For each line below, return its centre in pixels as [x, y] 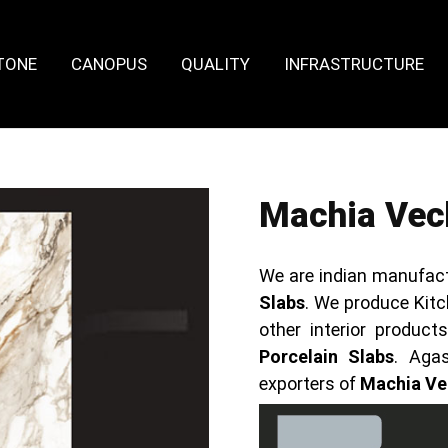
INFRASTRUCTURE [353, 63]
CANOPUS [108, 63]
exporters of [309, 383]
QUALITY [215, 63]
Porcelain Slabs [326, 356]
